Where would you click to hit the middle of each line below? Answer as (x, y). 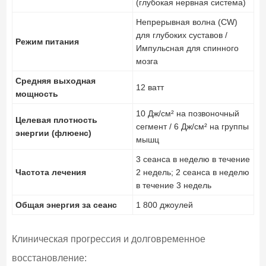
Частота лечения (50, 172)
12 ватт (150, 87)
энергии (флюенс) (53, 133)
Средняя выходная (55, 80)
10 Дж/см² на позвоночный (187, 113)
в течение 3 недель (173, 185)
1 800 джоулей (164, 205)
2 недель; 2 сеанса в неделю (192, 172)
